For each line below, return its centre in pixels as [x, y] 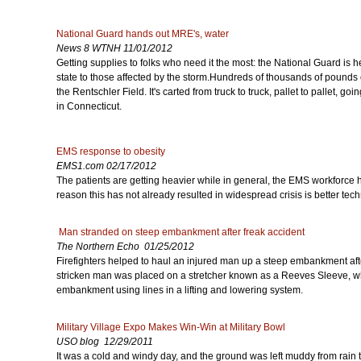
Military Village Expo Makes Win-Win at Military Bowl [171, 327]
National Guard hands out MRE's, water [143, 34]
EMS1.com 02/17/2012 [106, 166]
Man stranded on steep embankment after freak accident [182, 232]
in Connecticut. [89, 106]
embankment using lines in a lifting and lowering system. [180, 290]
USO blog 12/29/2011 [105, 342]
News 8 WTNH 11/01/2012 [114, 48]
